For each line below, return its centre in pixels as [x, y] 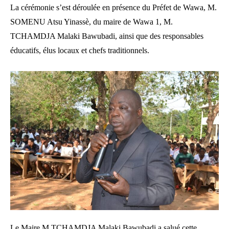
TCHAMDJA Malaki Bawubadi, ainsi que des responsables [107, 36]
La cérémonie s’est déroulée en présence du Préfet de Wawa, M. [113, 8]
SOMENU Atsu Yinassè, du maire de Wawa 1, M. [91, 22]
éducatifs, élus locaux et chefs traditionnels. [80, 51]
